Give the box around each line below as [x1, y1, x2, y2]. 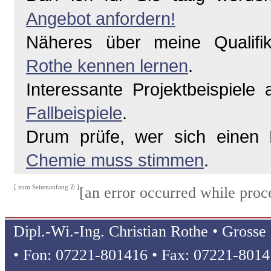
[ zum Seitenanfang [14, 184, 70, 191]
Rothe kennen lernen [26, 56, 188, 76]
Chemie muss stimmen [26, 151, 204, 170]
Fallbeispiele [26, 103, 122, 123]
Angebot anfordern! [26, 9, 175, 28]
